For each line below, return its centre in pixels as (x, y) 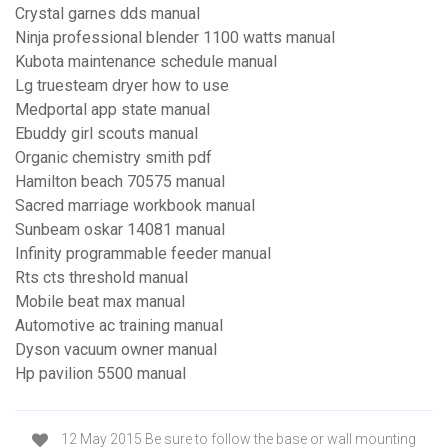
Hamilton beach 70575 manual (120, 182)
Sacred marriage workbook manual (135, 206)
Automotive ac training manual (119, 326)
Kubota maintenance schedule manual (146, 62)
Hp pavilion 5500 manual (100, 374)
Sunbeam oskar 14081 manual (120, 230)
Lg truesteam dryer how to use (122, 86)
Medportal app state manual (112, 110)
